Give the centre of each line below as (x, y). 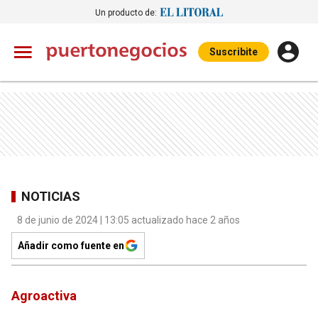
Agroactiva (44, 296)
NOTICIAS (51, 196)
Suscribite (234, 52)
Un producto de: (126, 12)
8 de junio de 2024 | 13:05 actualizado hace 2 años (128, 220)
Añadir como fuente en (71, 246)
